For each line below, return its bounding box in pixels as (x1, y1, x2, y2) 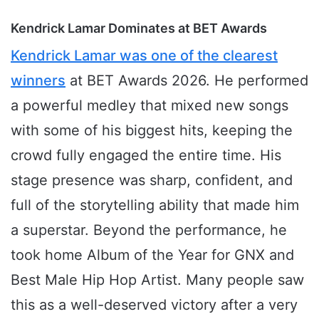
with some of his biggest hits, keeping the (11, 122, 293, 140)
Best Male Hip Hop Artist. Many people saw (11, 271, 304, 289)
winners (11, 72, 66, 90)
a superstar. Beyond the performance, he (11, 221, 287, 239)
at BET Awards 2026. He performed (66, 72, 308, 90)
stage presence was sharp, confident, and (11, 172, 293, 189)
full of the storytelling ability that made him (11, 197, 299, 214)
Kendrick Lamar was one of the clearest (11, 47, 278, 65)
